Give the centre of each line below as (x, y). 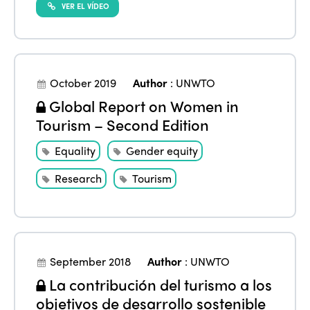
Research (79, 179)
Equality (75, 151)
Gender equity (162, 151)
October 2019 (83, 83)
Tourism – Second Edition (123, 125)
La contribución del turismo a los (159, 285)
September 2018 (91, 262)
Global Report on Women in (143, 106)
